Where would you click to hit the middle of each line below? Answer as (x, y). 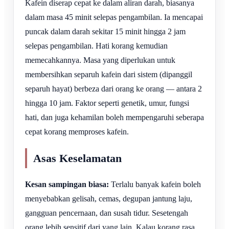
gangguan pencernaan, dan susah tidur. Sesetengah (107, 213)
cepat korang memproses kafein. (77, 131)
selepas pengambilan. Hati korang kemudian (96, 45)
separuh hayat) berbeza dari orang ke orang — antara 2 (113, 88)
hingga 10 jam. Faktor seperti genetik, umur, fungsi (107, 103)
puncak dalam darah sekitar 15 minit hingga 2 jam (105, 31)
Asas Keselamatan (77, 158)
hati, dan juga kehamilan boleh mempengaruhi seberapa (114, 117)
